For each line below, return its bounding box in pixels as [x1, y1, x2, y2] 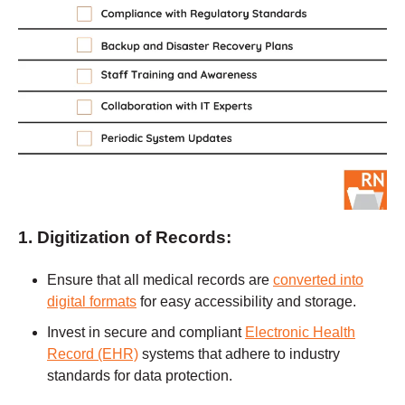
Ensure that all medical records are [47, 271, 273, 287]
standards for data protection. [47, 367, 232, 383]
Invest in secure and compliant [47, 324, 245, 340]
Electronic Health [245, 324, 355, 340]
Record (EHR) [47, 345, 138, 362]
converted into [273, 271, 363, 287]
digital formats [47, 293, 137, 309]
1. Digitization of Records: [18, 227, 231, 247]
